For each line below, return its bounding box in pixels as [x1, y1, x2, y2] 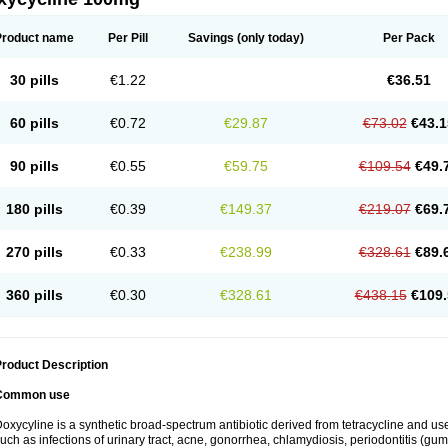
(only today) [234, 31, 304, 45]
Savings [188, 31, 234, 45]
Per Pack [382, 31, 435, 45]
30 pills [9, 72, 59, 88]
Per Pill [108, 31, 148, 45]
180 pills [5, 201, 63, 217]
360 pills [5, 287, 63, 303]
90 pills [9, 158, 59, 174]
